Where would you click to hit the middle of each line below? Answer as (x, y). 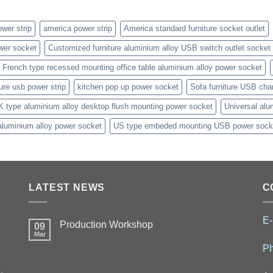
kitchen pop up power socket (128, 87)
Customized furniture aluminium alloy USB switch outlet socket (159, 48)
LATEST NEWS (67, 187)
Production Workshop (107, 225)
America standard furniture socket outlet (194, 28)
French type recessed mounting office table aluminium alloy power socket (132, 67)
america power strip (78, 28)
